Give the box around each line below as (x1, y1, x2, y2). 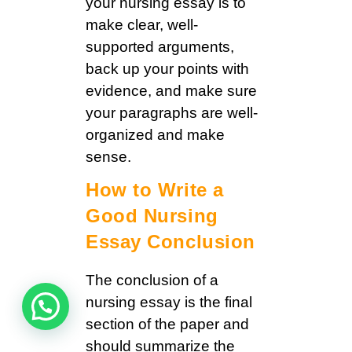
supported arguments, (86, 38, 234, 56)
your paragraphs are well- (86, 104, 258, 122)
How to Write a (86, 179, 224, 201)
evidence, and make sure (86, 82, 257, 100)
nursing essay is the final (86, 294, 252, 311)
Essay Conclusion (86, 231, 255, 253)
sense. (86, 148, 131, 166)
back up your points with (86, 60, 249, 78)
